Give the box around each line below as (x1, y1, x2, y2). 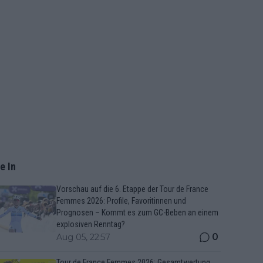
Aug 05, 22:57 (56, 232, 110, 242)
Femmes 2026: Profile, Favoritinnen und (56, 196, 186, 205)
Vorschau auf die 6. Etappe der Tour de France (56, 184, 208, 194)
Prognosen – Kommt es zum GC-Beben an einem (56, 208, 218, 217)
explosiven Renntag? (56, 220, 125, 229)
